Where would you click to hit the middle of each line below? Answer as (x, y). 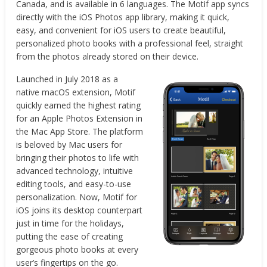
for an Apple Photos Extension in (80, 118)
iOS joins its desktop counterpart (80, 210)
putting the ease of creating (70, 236)
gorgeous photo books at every (77, 249)
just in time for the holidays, (70, 223)
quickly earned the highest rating (79, 105)
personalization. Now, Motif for (77, 197)
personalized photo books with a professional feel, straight (130, 43)
